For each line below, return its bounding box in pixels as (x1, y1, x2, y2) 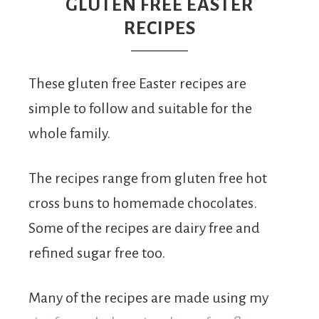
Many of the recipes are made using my (28, 290, 268, 305)
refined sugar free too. (28, 245, 165, 261)
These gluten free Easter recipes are (28, 75, 246, 91)
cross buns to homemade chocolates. (28, 195, 257, 211)
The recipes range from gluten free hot (28, 170, 267, 186)
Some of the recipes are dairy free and (28, 220, 260, 236)
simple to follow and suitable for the (28, 100, 252, 116)
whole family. (28, 125, 110, 141)
